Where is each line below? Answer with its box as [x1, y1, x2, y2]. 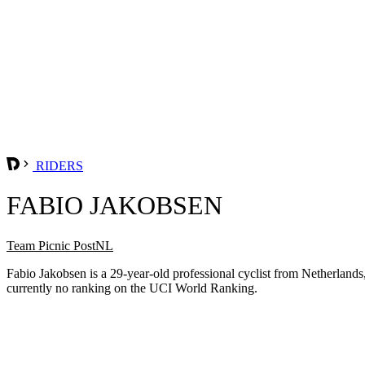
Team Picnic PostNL [7, 238, 113, 253]
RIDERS [33, 158, 83, 173]
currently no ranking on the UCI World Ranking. [7, 280, 257, 295]
